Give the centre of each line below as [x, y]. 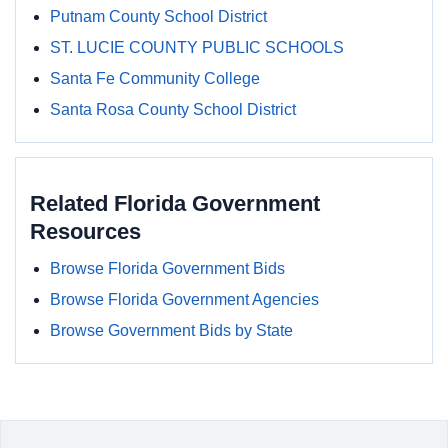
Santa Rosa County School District [173, 109]
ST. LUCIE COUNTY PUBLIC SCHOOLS [197, 47]
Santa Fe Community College [155, 78]
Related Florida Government [175, 203]
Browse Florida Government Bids [167, 268]
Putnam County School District [158, 16]
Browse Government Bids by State [171, 330]
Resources [85, 231]
